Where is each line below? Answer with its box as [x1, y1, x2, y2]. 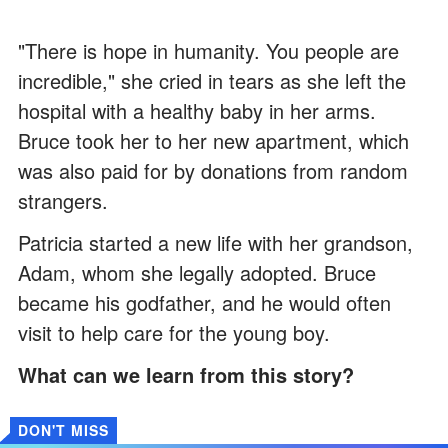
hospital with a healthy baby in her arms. [18, 96, 376, 126]
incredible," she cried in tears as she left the [18, 66, 406, 96]
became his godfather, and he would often [18, 288, 391, 318]
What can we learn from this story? [18, 360, 354, 390]
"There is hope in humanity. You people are [18, 36, 399, 66]
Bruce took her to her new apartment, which [18, 126, 409, 156]
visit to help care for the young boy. [18, 318, 330, 348]
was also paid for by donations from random [18, 156, 408, 186]
